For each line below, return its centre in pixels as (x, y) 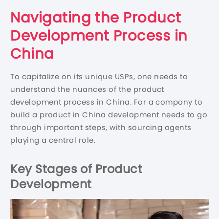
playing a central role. (53, 140)
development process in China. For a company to (107, 102)
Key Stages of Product (77, 169)
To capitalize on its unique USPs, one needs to (99, 77)
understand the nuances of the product (87, 89)
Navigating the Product (96, 18)
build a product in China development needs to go (109, 115)
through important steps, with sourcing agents (101, 128)
